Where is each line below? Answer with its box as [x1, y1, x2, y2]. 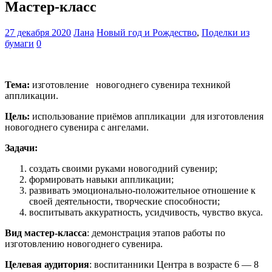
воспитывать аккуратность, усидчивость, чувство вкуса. [29, 207, 263, 218]
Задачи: [5, 143, 38, 154]
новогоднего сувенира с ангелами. [5, 122, 149, 133]
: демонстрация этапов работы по [87, 228, 225, 239]
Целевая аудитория [5, 259, 89, 270]
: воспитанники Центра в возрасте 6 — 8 [89, 259, 259, 270]
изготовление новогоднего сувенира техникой [30, 80, 231, 90]
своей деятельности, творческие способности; [29, 196, 220, 207]
